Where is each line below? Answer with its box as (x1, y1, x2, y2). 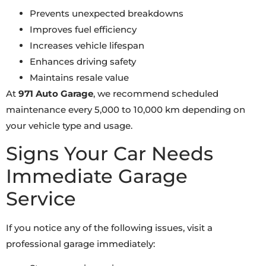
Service (6, 186, 76, 210)
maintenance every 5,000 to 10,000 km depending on (6, 104, 245, 116)
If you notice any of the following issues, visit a (6, 221, 213, 233)
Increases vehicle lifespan (30, 40, 144, 52)
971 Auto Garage (18, 88, 93, 100)
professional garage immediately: (6, 237, 155, 249)
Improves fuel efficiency (30, 24, 137, 36)
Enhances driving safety (30, 56, 136, 68)
